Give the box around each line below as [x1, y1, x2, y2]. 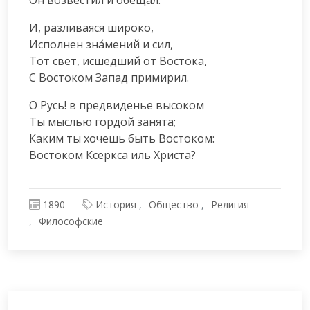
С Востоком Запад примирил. [29, 69, 189, 85]
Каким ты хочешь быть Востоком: [29, 130, 215, 146]
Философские [39, 214, 103, 228]
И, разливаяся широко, [29, 19, 154, 35]
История [95, 197, 136, 211]
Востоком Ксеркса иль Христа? [29, 147, 196, 163]
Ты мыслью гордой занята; [29, 113, 176, 129]
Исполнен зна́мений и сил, [29, 36, 173, 52]
